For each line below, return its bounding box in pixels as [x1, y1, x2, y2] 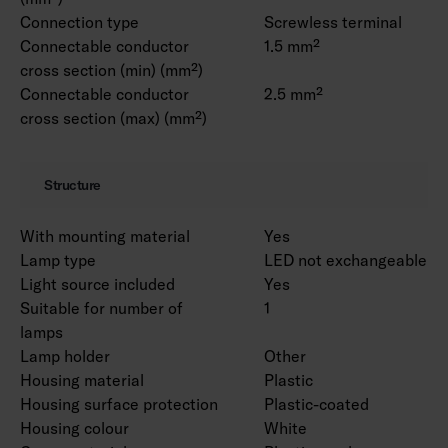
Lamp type [20, 249, 96, 270]
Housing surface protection [20, 393, 218, 414]
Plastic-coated [264, 393, 369, 414]
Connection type [20, 11, 139, 32]
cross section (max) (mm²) [20, 107, 207, 128]
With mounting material [20, 225, 190, 246]
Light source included [20, 273, 175, 294]
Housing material [20, 369, 144, 390]
